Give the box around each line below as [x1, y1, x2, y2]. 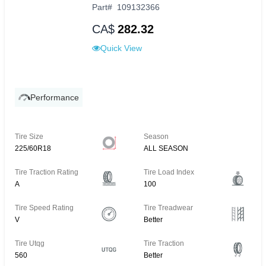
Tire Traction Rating [15, 168, 78, 177]
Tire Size [15, 132, 43, 141]
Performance [30, 93, 79, 103]
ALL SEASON [144, 144, 189, 153]
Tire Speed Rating [15, 204, 74, 213]
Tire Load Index [144, 168, 195, 177]
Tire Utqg [15, 239, 45, 248]
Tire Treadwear [144, 204, 194, 213]
